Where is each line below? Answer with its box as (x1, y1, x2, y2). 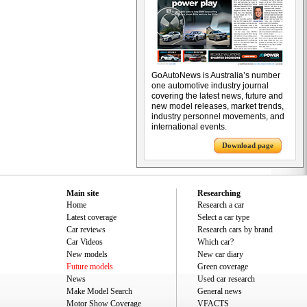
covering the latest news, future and (151, 91, 283, 101)
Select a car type (197, 212, 249, 222)
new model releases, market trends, (151, 101, 284, 111)
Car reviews (66, 225, 106, 234)
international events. (151, 122, 227, 132)
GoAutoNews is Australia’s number (151, 71, 280, 80)
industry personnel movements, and (151, 112, 284, 121)
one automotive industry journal (151, 81, 269, 90)
